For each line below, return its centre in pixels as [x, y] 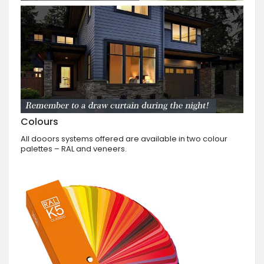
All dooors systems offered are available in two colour [124, 138]
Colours [39, 121]
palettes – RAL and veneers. [74, 148]
